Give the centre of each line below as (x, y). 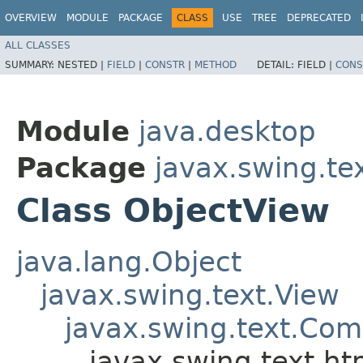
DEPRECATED (319, 18)
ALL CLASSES (38, 45)
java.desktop (227, 131)
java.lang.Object (129, 261)
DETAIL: (277, 64)
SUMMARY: (31, 64)
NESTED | (82, 64)
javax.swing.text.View (190, 295)
